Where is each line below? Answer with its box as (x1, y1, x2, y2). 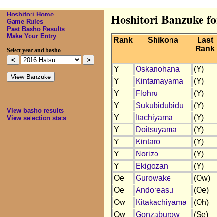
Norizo (135, 150, 158, 158)
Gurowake (135, 174, 171, 183)
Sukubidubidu (135, 101, 184, 110)
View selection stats (6, 114, 66, 122)
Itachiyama (135, 113, 173, 122)
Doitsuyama (135, 125, 177, 134)
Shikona (147, 36, 178, 45)
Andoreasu (135, 186, 173, 195)
